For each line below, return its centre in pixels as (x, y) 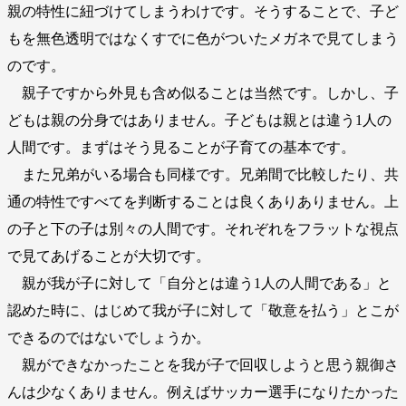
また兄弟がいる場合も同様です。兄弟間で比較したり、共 (203, 175)
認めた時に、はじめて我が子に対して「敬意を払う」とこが (203, 311)
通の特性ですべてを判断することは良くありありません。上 (203, 202)
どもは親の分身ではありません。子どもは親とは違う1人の (199, 121)
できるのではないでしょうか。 (109, 338)
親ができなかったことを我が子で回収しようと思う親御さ (203, 365)
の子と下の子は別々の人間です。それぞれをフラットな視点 (203, 229)
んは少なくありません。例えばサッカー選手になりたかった (203, 392)
